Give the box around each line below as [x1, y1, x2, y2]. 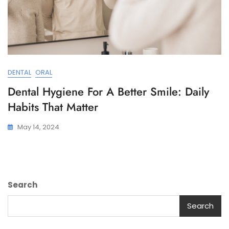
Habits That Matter [8, 98, 98, 115]
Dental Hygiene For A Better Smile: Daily [8, 83, 209, 100]
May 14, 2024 [17, 122, 59, 132]
